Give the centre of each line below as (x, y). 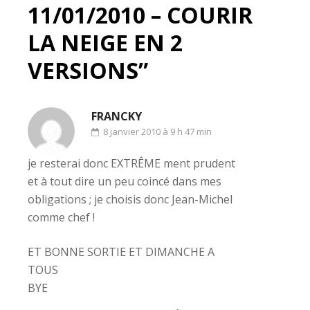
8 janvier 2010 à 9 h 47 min (157, 131)
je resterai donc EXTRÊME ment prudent (131, 163)
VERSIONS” (88, 70)
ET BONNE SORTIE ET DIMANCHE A (121, 252)
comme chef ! (61, 217)
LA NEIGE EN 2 (105, 42)
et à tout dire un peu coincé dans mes (125, 181)
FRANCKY (117, 116)
